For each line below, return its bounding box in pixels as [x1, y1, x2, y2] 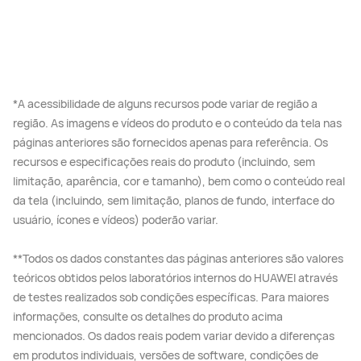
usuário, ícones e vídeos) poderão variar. [13, 211, 218, 227]
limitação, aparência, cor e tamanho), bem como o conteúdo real [13, 172, 345, 189]
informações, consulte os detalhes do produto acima [13, 308, 283, 324]
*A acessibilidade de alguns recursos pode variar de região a [13, 95, 317, 111]
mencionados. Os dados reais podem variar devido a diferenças [13, 327, 334, 343]
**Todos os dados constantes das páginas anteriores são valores [13, 250, 343, 266]
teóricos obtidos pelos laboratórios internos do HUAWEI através [13, 269, 338, 285]
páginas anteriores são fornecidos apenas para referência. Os [13, 134, 328, 150]
